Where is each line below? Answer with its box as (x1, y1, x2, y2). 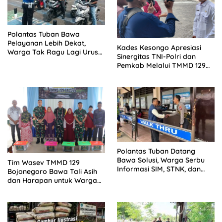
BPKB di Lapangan (117, 173, 178, 182)
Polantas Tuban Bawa (7, 30, 80, 39)
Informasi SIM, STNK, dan (117, 165, 201, 173)
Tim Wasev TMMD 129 (7, 158, 80, 167)
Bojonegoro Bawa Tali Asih (7, 166, 97, 176)
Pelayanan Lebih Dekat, (7, 39, 86, 48)
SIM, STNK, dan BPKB (7, 56, 76, 66)
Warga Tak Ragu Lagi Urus (7, 48, 98, 57)
